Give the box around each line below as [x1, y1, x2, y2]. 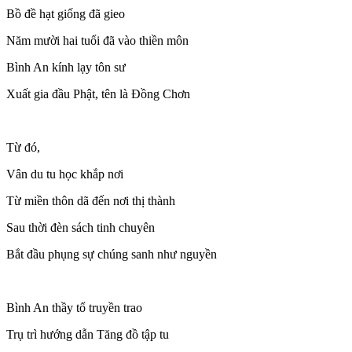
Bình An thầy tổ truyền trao [6, 300, 142, 314]
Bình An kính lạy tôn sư [6, 60, 126, 74]
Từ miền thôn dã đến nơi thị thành [6, 193, 175, 207]
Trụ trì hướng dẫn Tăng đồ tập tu [6, 327, 169, 341]
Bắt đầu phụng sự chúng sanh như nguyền [6, 247, 217, 261]
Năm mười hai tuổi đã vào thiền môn [6, 33, 189, 47]
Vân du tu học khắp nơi [6, 167, 123, 181]
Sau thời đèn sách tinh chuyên [6, 220, 155, 234]
